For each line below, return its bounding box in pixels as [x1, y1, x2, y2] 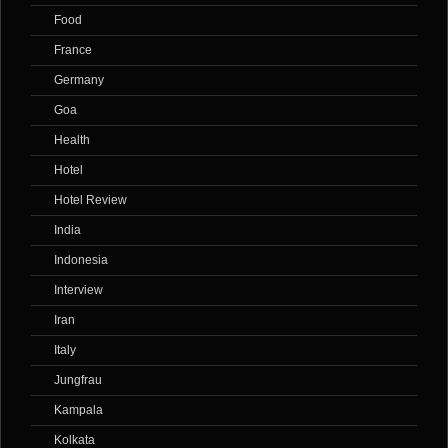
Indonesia [54, 253, 108, 268]
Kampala [54, 403, 103, 418]
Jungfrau [54, 373, 102, 388]
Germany [54, 73, 104, 88]
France [54, 43, 92, 58]
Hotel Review [54, 193, 127, 208]
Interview [54, 283, 103, 298]
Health [54, 133, 90, 148]
